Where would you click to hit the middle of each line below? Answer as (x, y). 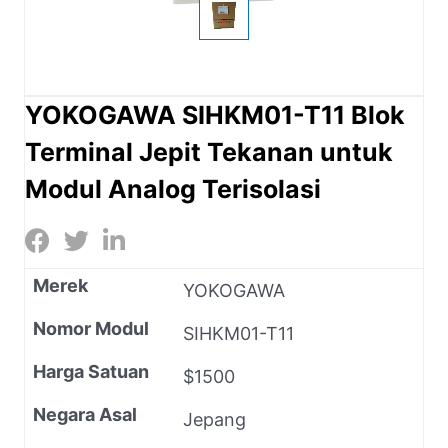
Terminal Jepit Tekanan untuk (209, 151)
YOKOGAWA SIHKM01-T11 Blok (215, 114)
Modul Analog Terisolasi (173, 188)
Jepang (214, 419)
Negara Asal (85, 414)
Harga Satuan (91, 371)
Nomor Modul (91, 328)
